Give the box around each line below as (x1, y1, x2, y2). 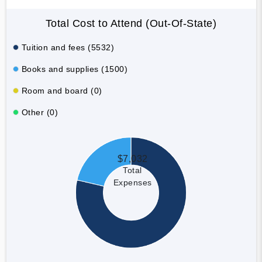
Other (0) (21, 107, 58, 117)
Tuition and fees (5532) (21, 42, 114, 52)
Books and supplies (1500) (21, 64, 127, 74)
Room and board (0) (21, 85, 102, 95)
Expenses (113, 177, 152, 187)
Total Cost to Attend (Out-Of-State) (45, 17, 217, 29)
